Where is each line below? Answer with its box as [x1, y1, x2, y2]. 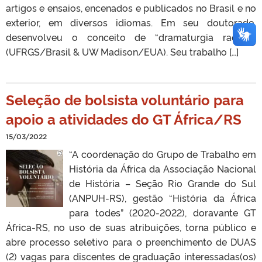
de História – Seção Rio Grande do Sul [69, 176, 256, 189]
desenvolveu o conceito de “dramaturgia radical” [6, 30, 256, 43]
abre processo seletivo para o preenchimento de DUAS [6, 235, 256, 248]
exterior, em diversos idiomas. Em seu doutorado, [6, 15, 256, 29]
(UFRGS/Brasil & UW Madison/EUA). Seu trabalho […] [6, 44, 239, 58]
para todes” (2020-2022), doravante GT [69, 205, 256, 219]
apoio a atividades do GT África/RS [6, 108, 242, 128]
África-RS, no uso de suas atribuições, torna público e [6, 220, 256, 233]
